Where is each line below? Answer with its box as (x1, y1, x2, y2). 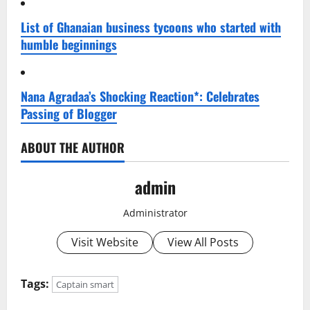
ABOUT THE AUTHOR (21, 138, 125, 156)
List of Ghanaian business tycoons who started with (21, 17, 281, 36)
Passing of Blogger (21, 104, 117, 122)
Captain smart (56, 277, 114, 291)
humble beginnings (21, 35, 117, 53)
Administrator (122, 206, 188, 219)
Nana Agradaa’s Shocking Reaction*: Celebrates (21, 86, 259, 105)
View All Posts (167, 234, 239, 250)
